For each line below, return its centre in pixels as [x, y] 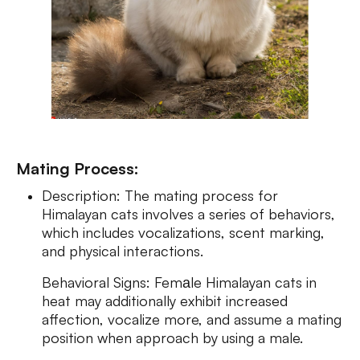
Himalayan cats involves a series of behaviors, [188, 214]
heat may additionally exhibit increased [165, 301]
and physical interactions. [125, 251]
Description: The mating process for [160, 195]
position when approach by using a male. [174, 337]
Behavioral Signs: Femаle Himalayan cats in [179, 282]
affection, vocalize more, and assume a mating [192, 319]
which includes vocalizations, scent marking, [183, 232]
